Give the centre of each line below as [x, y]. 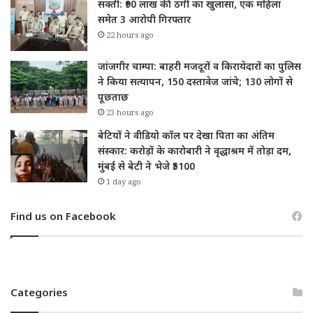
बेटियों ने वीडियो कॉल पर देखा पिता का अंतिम [186, 136]
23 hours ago [130, 114]
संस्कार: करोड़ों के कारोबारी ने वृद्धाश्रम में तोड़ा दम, [195, 152]
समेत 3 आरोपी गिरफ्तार [144, 20]
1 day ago [124, 183]
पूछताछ [113, 98]
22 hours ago [130, 36]
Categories [39, 293]
